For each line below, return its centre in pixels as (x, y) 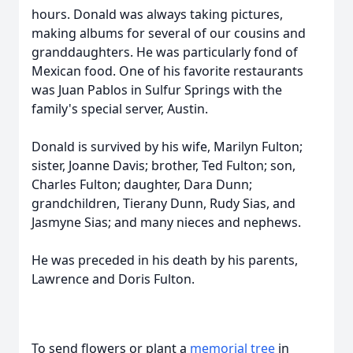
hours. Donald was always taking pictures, (157, 14)
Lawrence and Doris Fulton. (113, 279)
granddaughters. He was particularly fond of (165, 52)
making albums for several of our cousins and (169, 33)
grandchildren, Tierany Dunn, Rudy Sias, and (163, 203)
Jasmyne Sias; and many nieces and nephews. (166, 222)
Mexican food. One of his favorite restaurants (167, 71)
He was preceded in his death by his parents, (165, 260)
